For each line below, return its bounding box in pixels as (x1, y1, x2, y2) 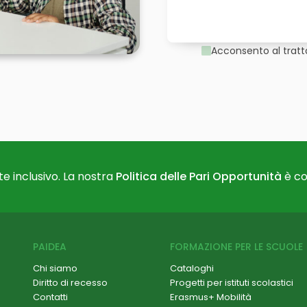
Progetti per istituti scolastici (169, 276, 293, 289)
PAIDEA (32, 240, 66, 254)
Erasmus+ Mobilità (169, 291, 251, 304)
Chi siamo (32, 262, 77, 275)
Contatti (32, 291, 68, 304)
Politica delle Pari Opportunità (116, 169, 282, 184)
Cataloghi (169, 262, 214, 275)
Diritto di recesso (32, 276, 108, 289)
